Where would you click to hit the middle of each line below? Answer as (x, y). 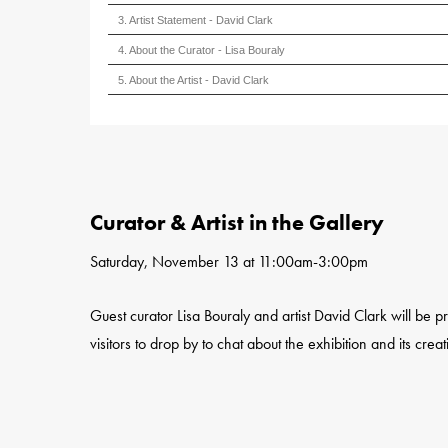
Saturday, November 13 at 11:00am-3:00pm (229, 261)
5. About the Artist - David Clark (194, 79)
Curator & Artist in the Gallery (237, 222)
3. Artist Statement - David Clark (196, 19)
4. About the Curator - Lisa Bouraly (202, 49)
